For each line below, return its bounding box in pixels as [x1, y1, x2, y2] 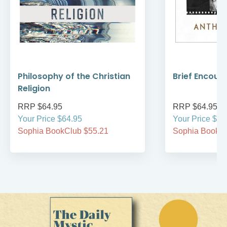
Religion [18, 83, 50, 95]
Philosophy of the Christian [18, 70, 130, 83]
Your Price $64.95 [18, 115, 82, 124]
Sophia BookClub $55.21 [18, 127, 108, 136]
